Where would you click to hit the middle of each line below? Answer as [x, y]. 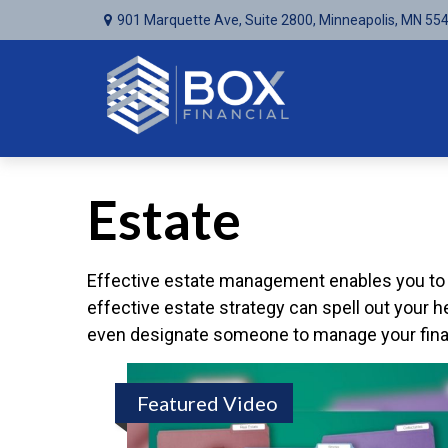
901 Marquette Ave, [180, 19]
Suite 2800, [280, 19]
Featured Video [207, 402]
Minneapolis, [358, 19]
